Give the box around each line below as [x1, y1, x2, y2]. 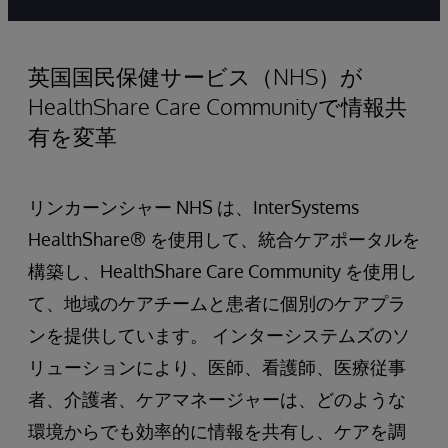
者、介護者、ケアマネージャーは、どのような [28, 388, 406, 411]
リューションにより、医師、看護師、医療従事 [28, 356, 406, 379]
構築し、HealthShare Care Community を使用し [28, 260, 417, 283]
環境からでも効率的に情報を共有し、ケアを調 [28, 420, 406, 443]
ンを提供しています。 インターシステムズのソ [28, 324, 410, 347]
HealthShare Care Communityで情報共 [28, 92, 407, 121]
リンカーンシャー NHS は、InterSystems [28, 196, 359, 219]
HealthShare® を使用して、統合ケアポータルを [28, 228, 420, 251]
